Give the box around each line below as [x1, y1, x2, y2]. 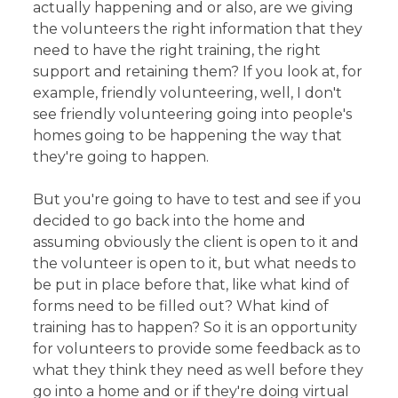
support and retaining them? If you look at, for [33, 62, 363, 80]
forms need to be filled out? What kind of [33, 297, 330, 314]
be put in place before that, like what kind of [33, 275, 350, 293]
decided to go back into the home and [33, 211, 306, 229]
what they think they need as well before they [33, 361, 364, 378]
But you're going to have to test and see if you [33, 190, 362, 208]
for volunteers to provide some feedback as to [33, 339, 362, 357]
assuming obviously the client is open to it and [33, 233, 360, 251]
